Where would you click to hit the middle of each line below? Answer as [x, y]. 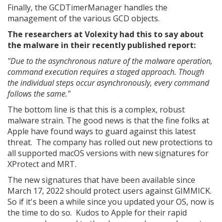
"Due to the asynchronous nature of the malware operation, [110, 61]
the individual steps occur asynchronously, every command [108, 83]
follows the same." [39, 93]
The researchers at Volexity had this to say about [106, 34]
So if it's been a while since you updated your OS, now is [111, 201]
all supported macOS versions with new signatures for [108, 153]
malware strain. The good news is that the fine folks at [108, 120]
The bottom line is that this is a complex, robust [96, 109]
